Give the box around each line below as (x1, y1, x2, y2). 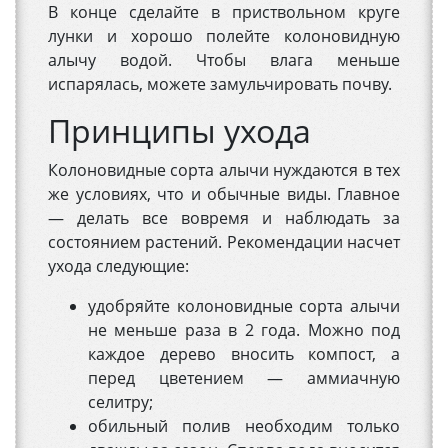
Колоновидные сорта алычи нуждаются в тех (48, 159, 400, 182)
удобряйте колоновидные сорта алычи (88, 295, 400, 318)
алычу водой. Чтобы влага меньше (48, 49, 400, 72)
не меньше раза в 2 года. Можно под (88, 319, 400, 342)
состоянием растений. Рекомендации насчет (48, 231, 400, 254)
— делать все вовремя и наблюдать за (48, 207, 400, 230)
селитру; (88, 391, 153, 414)
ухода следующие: (48, 255, 189, 278)
